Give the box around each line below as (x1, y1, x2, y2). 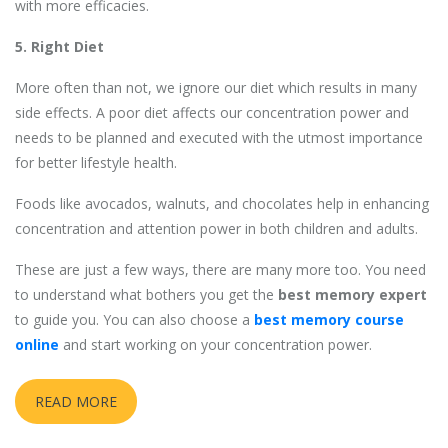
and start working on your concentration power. (59, 334, 372, 354)
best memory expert (274, 284, 427, 304)
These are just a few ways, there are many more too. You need (15, 259, 426, 279)
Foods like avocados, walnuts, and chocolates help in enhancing (15, 193, 429, 213)
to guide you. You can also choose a (15, 309, 254, 329)
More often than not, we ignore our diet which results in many (15, 77, 417, 97)
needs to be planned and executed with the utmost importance (15, 127, 423, 147)
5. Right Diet (15, 36, 104, 56)
